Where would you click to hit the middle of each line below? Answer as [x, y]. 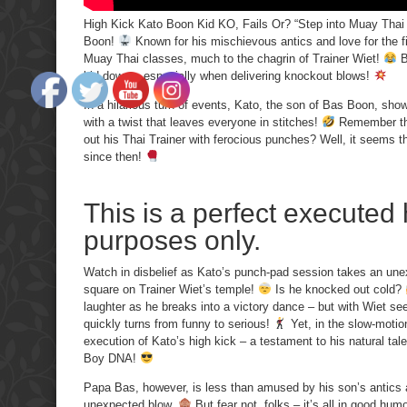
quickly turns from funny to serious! [179, 323]
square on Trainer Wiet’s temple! [171, 289]
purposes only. [172, 240]
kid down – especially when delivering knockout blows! [228, 75]
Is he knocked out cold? [338, 289]
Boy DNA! [112, 358]
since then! [114, 156]
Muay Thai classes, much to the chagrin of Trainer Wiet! [233, 58]
